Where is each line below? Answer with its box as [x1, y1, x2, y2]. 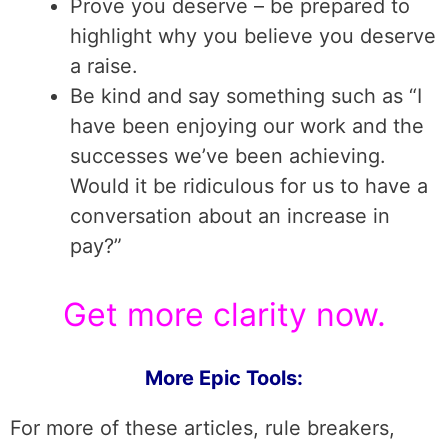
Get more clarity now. [62, 295, 386, 334]
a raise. [70, 54, 138, 78]
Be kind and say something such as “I [70, 84, 422, 108]
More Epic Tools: [145, 366, 303, 390]
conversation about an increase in [70, 204, 390, 228]
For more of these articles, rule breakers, [10, 416, 395, 440]
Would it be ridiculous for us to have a [70, 174, 428, 198]
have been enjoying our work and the [70, 114, 424, 138]
